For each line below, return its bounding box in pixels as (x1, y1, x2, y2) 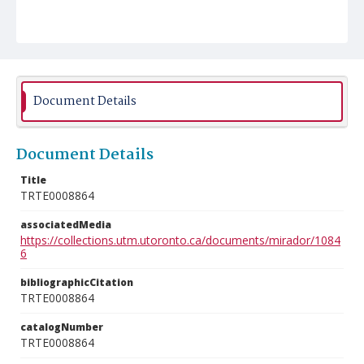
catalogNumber (20, 320, 103, 334)
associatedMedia (20, 218, 111, 232)
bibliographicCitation (20, 275, 133, 289)
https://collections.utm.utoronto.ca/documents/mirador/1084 (20, 232, 340, 248)
